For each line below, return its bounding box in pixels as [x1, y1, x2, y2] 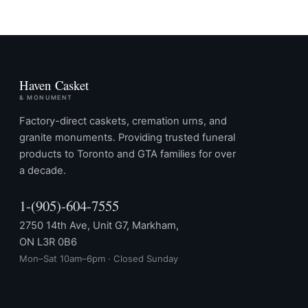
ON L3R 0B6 [19, 236, 77, 249]
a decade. [19, 164, 66, 177]
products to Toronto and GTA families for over [19, 148, 236, 161]
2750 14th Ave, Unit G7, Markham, [19, 219, 179, 232]
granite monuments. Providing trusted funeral [19, 131, 235, 144]
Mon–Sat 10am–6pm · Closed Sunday [19, 253, 178, 265]
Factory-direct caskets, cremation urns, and [19, 115, 227, 128]
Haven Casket [19, 76, 89, 94]
